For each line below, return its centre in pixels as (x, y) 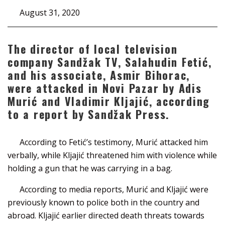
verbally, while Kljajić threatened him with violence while (112, 155)
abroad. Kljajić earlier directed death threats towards (106, 215)
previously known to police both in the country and (103, 202)
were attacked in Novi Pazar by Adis (105, 88)
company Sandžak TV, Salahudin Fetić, (110, 62)
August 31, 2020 (50, 12)
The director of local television (93, 48)
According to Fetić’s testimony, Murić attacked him (114, 142)
